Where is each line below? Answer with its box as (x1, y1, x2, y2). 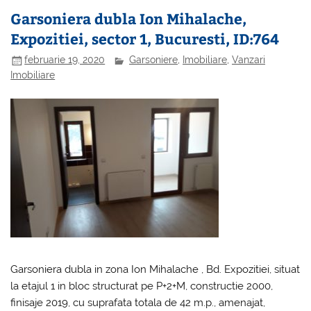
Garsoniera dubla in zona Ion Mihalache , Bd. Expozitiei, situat (10, 262, 301, 276)
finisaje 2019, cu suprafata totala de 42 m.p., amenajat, (10, 296, 266, 309)
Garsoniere (129, 54, 178, 66)
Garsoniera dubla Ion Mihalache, (10, 8, 247, 28)
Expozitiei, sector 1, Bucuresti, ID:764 (10, 28, 280, 49)
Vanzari (232, 54, 266, 66)
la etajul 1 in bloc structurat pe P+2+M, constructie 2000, (10, 279, 274, 292)
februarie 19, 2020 (24, 54, 106, 66)
